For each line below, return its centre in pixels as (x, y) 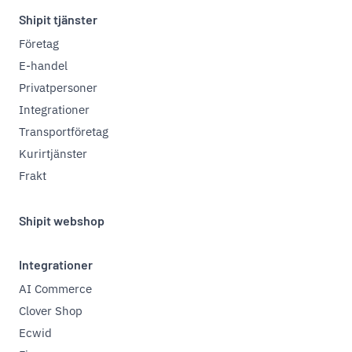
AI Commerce (55, 289)
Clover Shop (51, 311)
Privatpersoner (58, 88)
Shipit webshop (62, 220)
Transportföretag (64, 132)
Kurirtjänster (53, 154)
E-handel (43, 66)
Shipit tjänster (58, 19)
